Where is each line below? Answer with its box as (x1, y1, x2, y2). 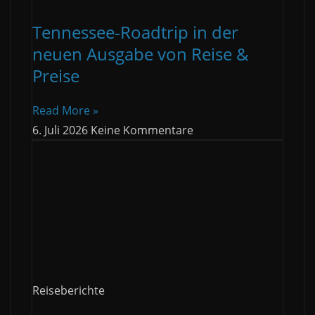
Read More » (32, 103, 98, 119)
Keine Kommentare (91, 122, 193, 139)
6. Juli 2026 (32, 122, 91, 139)
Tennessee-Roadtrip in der (32, 20, 238, 44)
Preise (32, 64, 79, 88)
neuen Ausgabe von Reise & (32, 42, 249, 66)
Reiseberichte (32, 283, 105, 299)
